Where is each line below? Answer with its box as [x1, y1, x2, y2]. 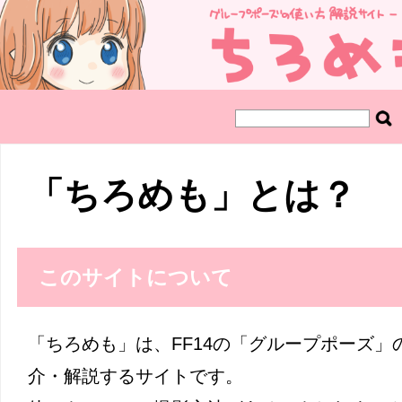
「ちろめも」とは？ [28, 175, 356, 214]
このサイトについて [38, 266, 232, 290]
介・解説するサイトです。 [28, 366, 243, 387]
